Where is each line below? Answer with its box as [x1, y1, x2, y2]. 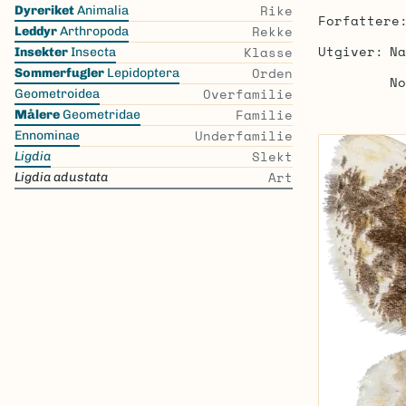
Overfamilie [202, 84, 293, 103]
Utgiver [317, 42, 375, 61]
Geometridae [60, 107, 140, 122]
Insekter [14, 44, 68, 60]
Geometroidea [14, 86, 100, 101]
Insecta [68, 44, 116, 60]
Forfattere [317, 11, 400, 30]
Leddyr [14, 24, 57, 39]
